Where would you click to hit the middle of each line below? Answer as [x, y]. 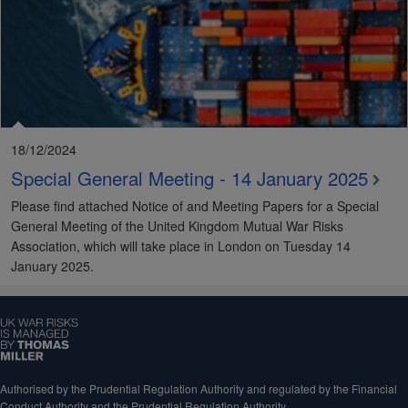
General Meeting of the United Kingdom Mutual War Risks [177, 226]
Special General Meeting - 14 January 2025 [189, 178]
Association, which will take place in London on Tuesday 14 [181, 246]
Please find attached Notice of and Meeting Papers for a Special [195, 206]
